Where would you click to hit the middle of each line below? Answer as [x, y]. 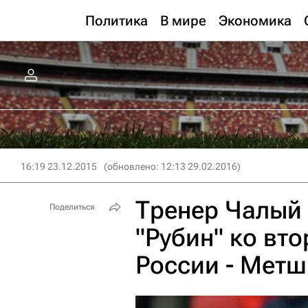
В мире [183, 21]
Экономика [255, 21]
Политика [117, 21]
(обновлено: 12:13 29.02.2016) [172, 166]
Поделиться [72, 207]
